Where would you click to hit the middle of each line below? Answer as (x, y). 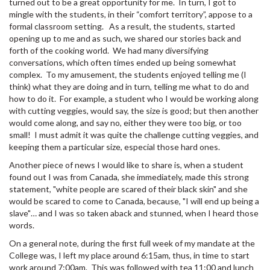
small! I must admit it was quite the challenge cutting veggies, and (134, 134)
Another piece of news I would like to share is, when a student (126, 165)
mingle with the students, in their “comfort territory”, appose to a (131, 14)
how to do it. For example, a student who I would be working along (134, 98)
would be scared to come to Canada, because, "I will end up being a (134, 201)
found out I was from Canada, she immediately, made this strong (129, 177)
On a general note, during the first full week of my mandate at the (132, 243)
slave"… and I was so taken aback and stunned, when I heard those (134, 213)
